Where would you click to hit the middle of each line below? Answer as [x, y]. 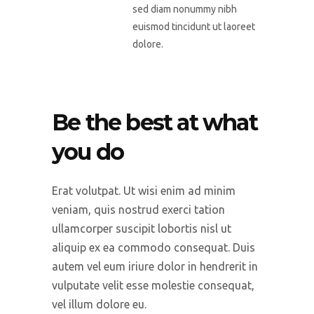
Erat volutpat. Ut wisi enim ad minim [144, 190]
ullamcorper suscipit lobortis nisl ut [142, 228]
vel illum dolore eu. [99, 304]
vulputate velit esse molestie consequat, [153, 285]
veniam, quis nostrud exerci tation [138, 209]
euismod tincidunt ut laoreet [194, 26]
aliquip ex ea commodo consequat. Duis [153, 247]
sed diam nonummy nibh [185, 9]
